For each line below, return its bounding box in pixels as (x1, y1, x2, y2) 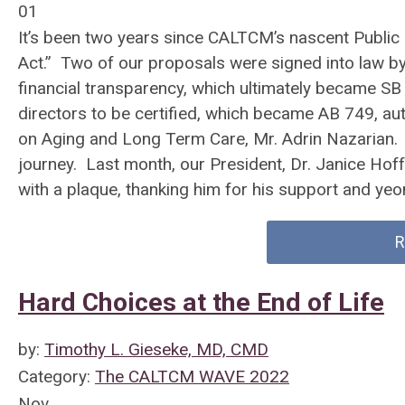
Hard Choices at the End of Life (18, 287, 384, 317)
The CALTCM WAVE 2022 (95, 366, 289, 387)
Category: (18, 366, 95, 387)
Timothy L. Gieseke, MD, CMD (44, 339, 268, 360)
